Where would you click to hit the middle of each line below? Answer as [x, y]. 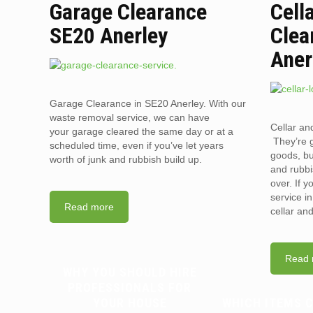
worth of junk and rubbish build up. [126, 159]
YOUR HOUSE [130, 303]
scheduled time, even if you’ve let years [137, 145]
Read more [89, 207]
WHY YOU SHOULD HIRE [130, 272]
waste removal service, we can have [130, 117]
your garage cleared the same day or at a [142, 131]
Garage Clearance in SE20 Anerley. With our [148, 103]
